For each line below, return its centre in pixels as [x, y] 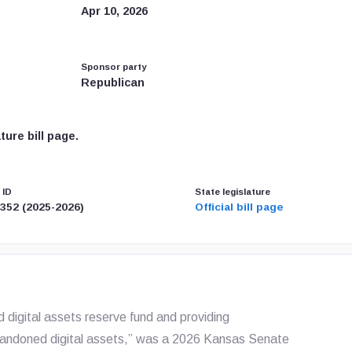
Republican [113, 82]
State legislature [232, 192]
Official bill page [238, 207]
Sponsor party [114, 67]
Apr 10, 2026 [114, 11]
